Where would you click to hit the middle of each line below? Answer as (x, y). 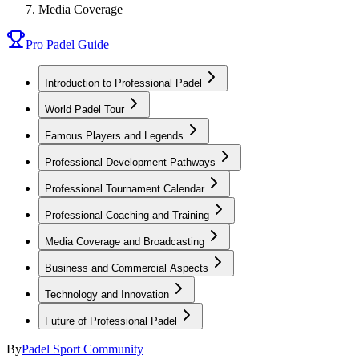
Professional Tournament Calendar (125, 189)
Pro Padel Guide (67, 44)
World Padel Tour (85, 109)
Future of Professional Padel (111, 321)
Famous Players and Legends (114, 136)
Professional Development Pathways (130, 162)
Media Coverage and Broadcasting (125, 242)
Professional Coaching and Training (127, 215)
